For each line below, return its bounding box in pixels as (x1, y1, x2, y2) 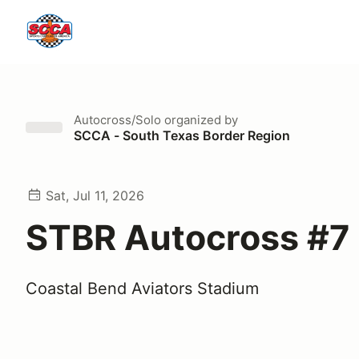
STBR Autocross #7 (26, 216, 350, 258)
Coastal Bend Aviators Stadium (26, 279, 259, 298)
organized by (161, 112, 238, 127)
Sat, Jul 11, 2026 (46, 188, 144, 204)
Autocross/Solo (74, 112, 161, 127)
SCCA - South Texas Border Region (74, 127, 290, 143)
